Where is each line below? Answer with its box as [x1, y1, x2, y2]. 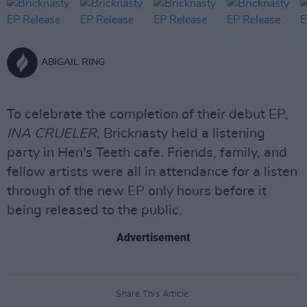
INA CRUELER [7, 127, 97, 140]
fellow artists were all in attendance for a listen [7, 165, 297, 179]
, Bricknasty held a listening [97, 127, 265, 140]
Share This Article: [116, 290, 191, 299]
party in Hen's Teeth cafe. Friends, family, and [7, 146, 287, 160]
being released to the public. [7, 204, 182, 217]
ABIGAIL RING [41, 58, 105, 67]
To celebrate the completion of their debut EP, [7, 108, 288, 121]
